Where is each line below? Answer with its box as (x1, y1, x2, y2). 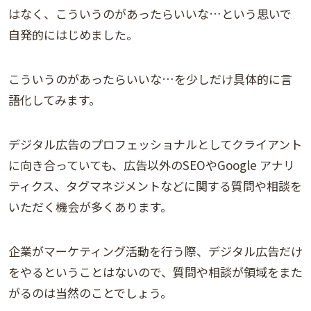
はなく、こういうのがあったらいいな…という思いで (8, 4, 292, 22)
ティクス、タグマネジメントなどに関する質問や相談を (8, 176, 302, 194)
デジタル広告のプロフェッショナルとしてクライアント (8, 135, 302, 153)
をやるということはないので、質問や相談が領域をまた (8, 262, 303, 280)
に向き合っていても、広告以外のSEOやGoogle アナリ (8, 155, 295, 174)
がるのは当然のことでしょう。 (8, 283, 172, 301)
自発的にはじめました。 (8, 25, 138, 43)
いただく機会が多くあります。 (8, 197, 172, 215)
